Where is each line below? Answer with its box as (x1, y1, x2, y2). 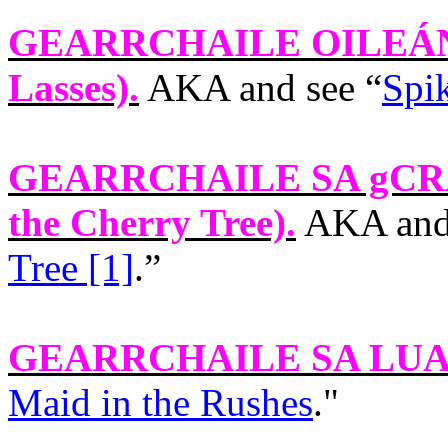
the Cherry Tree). (8, 201, 296, 244)
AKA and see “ (139, 66, 382, 109)
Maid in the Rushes (8, 381, 313, 424)
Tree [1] (8, 246, 134, 289)
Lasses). (8, 66, 139, 109)
